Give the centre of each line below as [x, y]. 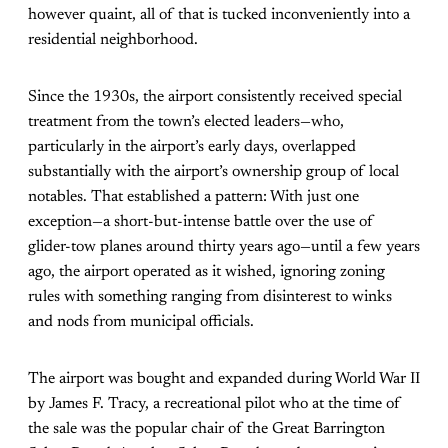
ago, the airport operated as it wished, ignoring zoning [206, 271]
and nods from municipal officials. [141, 321]
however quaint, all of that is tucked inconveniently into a [219, 14]
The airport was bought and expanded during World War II [224, 378]
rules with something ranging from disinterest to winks [210, 296]
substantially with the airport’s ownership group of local [213, 171]
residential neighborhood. [113, 39]
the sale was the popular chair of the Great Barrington [206, 428]
